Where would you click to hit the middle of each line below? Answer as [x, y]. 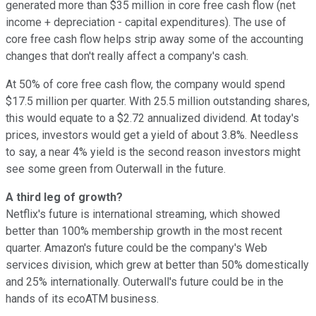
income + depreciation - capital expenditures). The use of [146, 22]
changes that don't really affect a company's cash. [127, 56]
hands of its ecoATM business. [82, 298]
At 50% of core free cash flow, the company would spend [145, 84]
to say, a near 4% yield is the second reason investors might [153, 152]
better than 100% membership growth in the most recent [144, 231]
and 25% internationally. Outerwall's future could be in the [145, 281]
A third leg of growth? [64, 197]
